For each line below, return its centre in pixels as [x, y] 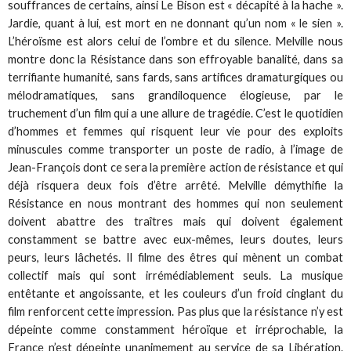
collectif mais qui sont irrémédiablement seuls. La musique [175, 275]
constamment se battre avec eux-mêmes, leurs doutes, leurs [175, 239]
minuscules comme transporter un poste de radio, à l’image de [175, 149]
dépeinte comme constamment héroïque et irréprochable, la [175, 329]
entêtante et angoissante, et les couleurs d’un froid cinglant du [175, 293]
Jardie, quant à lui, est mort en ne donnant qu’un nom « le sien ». [175, 23]
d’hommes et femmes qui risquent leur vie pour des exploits [175, 131]
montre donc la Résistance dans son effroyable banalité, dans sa [175, 59]
